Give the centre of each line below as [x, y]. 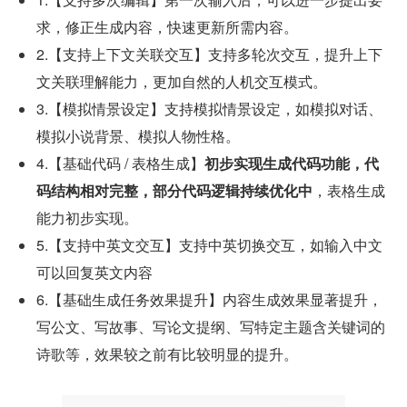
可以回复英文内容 [94, 273]
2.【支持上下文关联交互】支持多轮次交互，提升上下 [209, 55]
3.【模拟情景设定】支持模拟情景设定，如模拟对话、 [209, 109]
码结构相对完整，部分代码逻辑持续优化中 [174, 191]
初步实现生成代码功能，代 [292, 164]
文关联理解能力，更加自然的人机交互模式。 [182, 82]
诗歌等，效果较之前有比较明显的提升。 [167, 354]
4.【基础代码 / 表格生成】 [120, 164]
